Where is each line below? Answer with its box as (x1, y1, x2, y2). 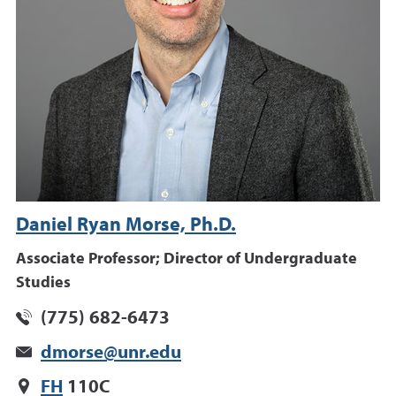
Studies (16, 274, 71, 291)
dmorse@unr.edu (41, 343, 181, 362)
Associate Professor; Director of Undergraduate (16, 250, 357, 267)
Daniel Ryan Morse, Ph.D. (16, 215, 236, 235)
